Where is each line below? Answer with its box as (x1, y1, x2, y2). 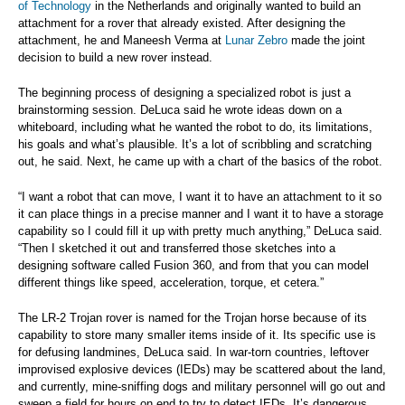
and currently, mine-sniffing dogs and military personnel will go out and (18, 380, 385, 394)
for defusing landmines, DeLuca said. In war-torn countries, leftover (18, 345, 369, 360)
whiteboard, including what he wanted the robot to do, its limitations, (18, 120, 372, 135)
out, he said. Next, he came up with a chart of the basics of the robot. (18, 155, 382, 169)
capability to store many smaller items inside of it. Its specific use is (18, 328, 376, 343)
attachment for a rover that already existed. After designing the (18, 16, 345, 31)
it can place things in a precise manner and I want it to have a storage (18, 207, 383, 221)
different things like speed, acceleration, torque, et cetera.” (18, 276, 324, 290)
